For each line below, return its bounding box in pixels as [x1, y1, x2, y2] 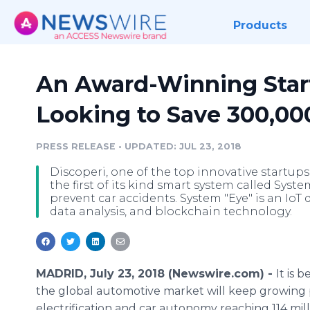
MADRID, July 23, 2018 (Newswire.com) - [36, 267, 276, 280]
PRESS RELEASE [36, 141, 116, 152]
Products [232, 19, 287, 32]
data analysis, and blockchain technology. [50, 205, 292, 218]
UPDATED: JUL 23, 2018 [125, 141, 241, 152]
